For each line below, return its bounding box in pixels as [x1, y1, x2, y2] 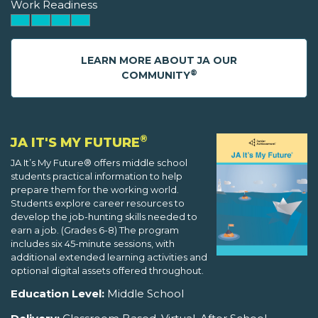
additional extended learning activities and [11, 251, 207, 263]
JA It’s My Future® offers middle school [11, 157, 187, 169]
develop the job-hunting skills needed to [11, 211, 197, 223]
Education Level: [11, 287, 104, 301]
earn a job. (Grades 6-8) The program [11, 224, 179, 236]
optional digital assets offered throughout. [11, 265, 204, 277]
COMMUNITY [121, 69, 190, 82]
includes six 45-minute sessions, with [11, 238, 175, 250]
